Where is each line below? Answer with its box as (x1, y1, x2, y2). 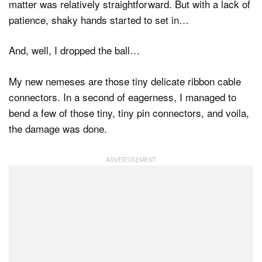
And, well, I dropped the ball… (9, 43, 140, 58)
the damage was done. (9, 120, 107, 136)
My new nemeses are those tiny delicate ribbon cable (9, 73, 241, 88)
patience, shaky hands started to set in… (9, 12, 189, 27)
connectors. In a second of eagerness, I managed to (9, 89, 236, 104)
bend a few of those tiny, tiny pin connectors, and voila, (9, 105, 249, 120)
